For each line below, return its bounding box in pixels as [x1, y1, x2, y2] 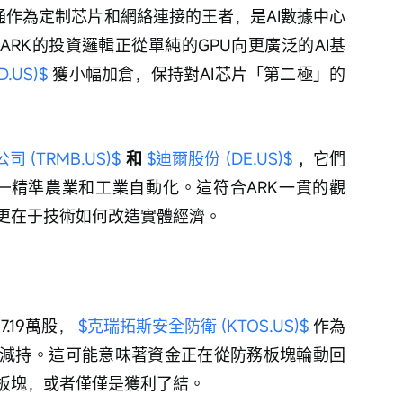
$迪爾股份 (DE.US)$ [146, 147, 292, 169]
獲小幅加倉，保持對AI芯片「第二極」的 [48, 62, 346, 85]
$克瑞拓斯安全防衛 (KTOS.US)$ [78, 314, 309, 336]
